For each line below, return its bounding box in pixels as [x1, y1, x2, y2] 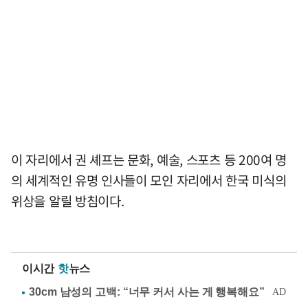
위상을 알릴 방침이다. [11, 191, 124, 211]
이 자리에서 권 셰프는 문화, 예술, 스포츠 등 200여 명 [11, 150, 287, 170]
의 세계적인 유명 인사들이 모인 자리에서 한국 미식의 [11, 170, 287, 190]
